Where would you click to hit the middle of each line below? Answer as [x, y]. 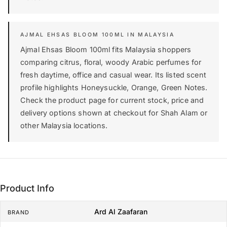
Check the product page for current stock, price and [112, 100]
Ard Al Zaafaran [121, 212]
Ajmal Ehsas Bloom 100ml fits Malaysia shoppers [106, 50]
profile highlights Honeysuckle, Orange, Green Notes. [114, 88]
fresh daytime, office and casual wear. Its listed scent [113, 75]
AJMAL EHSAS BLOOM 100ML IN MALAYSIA [97, 35]
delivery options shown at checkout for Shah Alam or [114, 113]
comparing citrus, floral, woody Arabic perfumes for [111, 62]
